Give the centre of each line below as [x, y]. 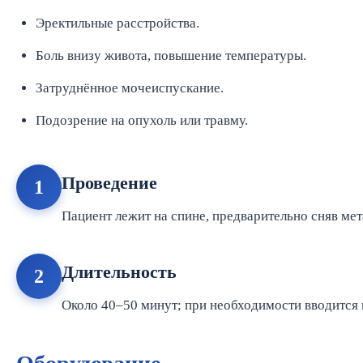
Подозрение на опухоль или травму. [142, 120]
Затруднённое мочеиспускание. [130, 88]
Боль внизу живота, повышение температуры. [171, 56]
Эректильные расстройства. [117, 23]
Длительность [119, 272]
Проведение [109, 183]
